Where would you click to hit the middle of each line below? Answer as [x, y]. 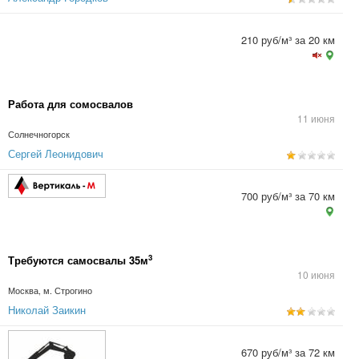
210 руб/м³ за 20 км [288, 40]
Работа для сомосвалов [71, 104]
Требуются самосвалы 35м [78, 260]
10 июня [316, 274]
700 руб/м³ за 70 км [288, 196]
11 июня [316, 118]
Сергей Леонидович [56, 153]
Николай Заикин [47, 310]
